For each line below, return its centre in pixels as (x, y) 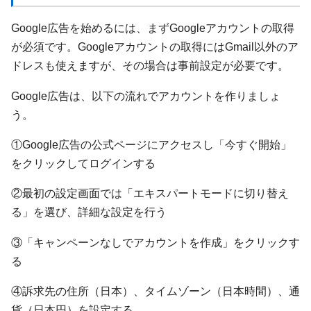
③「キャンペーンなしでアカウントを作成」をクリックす (155, 242)
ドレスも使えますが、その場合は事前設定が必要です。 (150, 66)
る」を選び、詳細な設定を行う (89, 212)
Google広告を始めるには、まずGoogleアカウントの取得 (153, 28)
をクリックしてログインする (83, 163)
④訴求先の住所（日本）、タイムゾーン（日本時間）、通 (155, 291)
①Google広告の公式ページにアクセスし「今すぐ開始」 (151, 144)
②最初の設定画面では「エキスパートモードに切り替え (150, 193)
